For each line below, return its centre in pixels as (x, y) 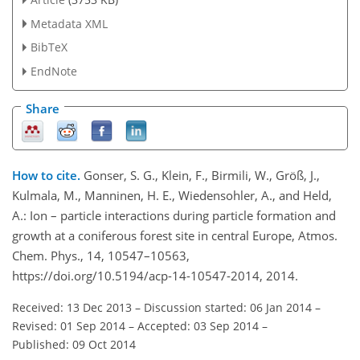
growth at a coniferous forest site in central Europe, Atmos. (175, 236)
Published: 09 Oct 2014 (74, 345)
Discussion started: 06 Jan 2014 (228, 308)
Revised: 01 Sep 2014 (69, 326)
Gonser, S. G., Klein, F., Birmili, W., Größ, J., (202, 176)
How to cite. (48, 176)
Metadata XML (69, 23)
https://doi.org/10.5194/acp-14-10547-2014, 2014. (155, 276)
